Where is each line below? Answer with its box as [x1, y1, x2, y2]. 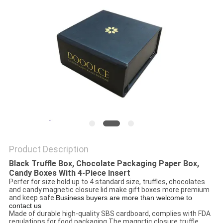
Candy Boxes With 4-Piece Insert [8, 168, 130, 178]
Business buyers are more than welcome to [55, 194, 192, 202]
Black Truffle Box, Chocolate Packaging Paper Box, [8, 159, 199, 169]
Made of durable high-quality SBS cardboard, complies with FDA [8, 210, 211, 218]
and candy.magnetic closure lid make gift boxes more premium [8, 186, 210, 194]
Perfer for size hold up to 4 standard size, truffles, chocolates [8, 178, 205, 186]
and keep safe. [8, 194, 56, 202]
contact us [8, 202, 41, 210]
